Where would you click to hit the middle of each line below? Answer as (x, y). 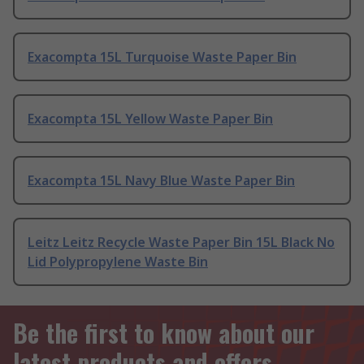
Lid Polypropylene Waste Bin (118, 262)
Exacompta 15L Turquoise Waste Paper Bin (162, 57)
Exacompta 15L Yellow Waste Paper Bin (150, 119)
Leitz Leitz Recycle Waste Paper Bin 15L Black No (181, 243)
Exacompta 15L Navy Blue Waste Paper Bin (161, 181)
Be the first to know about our (164, 333)
